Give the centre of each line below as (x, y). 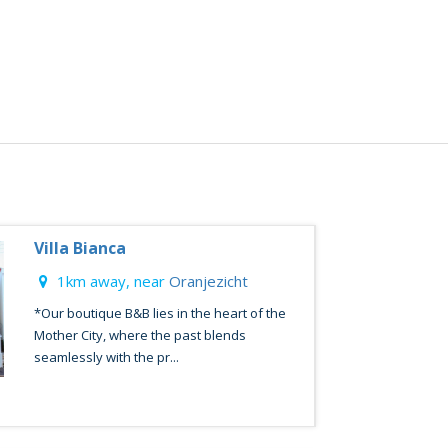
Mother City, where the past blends (139, 335)
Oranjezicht (208, 281)
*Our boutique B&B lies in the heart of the (159, 313)
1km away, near (110, 281)
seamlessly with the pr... (106, 357)
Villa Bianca (79, 248)
